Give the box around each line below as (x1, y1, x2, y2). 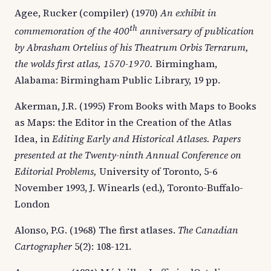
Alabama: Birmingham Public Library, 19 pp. (15, 73, 220, 87)
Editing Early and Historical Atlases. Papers (52, 132, 241, 146)
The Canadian (178, 223, 238, 237)
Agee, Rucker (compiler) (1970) (15, 6, 160, 19)
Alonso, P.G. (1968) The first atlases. (15, 223, 178, 237)
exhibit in (173, 6, 217, 19)
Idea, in (15, 132, 52, 146)
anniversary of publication (137, 24, 254, 38)
